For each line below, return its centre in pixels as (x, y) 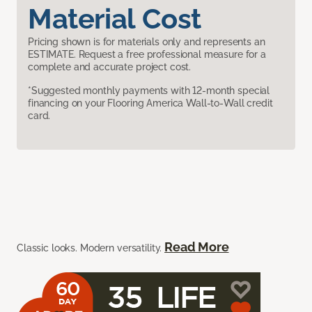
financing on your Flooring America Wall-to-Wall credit (150, 103)
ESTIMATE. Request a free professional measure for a (147, 55)
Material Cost (115, 19)
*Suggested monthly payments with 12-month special (149, 91)
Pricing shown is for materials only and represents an (147, 42)
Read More (197, 247)
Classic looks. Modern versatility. (91, 248)
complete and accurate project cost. (110, 67)
